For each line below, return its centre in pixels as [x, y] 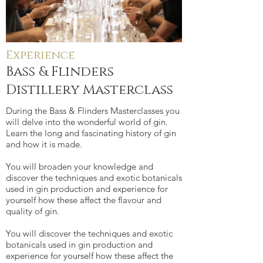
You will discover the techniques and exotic [89, 233]
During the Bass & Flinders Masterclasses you [93, 111]
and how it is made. [44, 144]
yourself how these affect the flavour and [84, 200]
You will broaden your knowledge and [80, 166]
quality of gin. [33, 211]
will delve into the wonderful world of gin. [87, 122]
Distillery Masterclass [90, 90]
